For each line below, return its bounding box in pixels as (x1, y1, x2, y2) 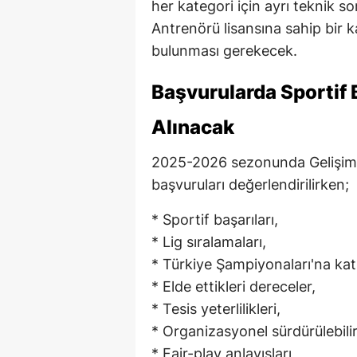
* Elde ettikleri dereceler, (151, 277, 316, 295)
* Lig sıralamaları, (151, 233, 266, 250)
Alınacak (151, 115, 234, 139)
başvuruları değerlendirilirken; (151, 175, 349, 193)
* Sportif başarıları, (151, 210, 278, 228)
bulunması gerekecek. (151, 41, 297, 59)
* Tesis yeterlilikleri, (151, 300, 280, 317)
